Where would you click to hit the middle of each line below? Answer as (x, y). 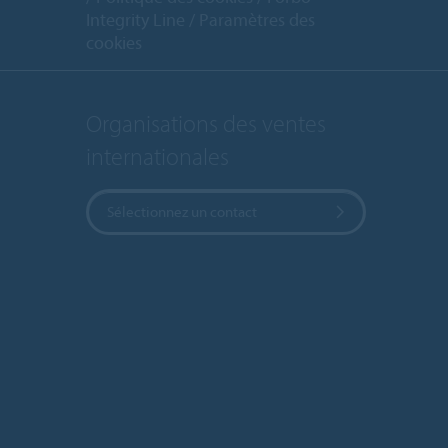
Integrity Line (135, 20)
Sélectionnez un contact (182, 211)
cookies (114, 43)
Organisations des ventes (206, 122)
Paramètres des (257, 20)
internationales (157, 155)
